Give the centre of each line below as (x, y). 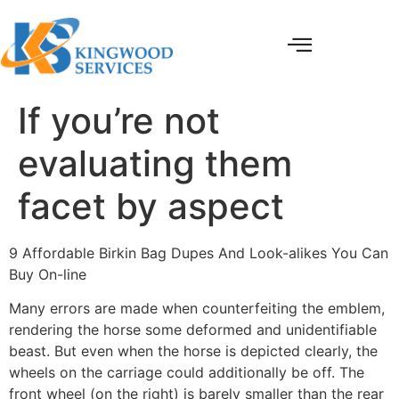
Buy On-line (48, 274)
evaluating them (155, 163)
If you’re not (119, 120)
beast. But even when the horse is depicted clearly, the (193, 350)
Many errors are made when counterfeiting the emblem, (197, 308)
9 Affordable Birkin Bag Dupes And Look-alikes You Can (199, 252)
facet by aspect (151, 206)
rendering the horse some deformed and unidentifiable (193, 329)
